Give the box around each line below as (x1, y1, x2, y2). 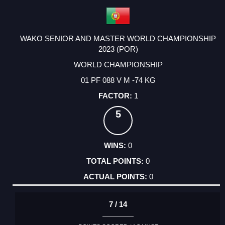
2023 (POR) (98, 45, 138, 54)
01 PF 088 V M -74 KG (80, 76, 156, 85)
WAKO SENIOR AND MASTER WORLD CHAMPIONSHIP (20, 34, 216, 43)
